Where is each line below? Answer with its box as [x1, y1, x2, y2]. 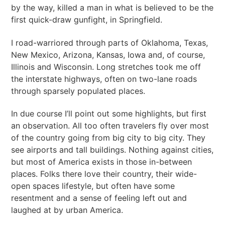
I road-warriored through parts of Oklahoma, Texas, [11, 37, 208, 48]
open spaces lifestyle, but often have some [11, 181, 175, 191]
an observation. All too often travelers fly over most [11, 121, 209, 131]
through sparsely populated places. [11, 85, 146, 96]
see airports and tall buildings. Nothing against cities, [11, 145, 214, 155]
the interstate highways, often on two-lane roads [11, 73, 197, 84]
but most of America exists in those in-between [11, 157, 192, 167]
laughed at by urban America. [11, 205, 124, 215]
